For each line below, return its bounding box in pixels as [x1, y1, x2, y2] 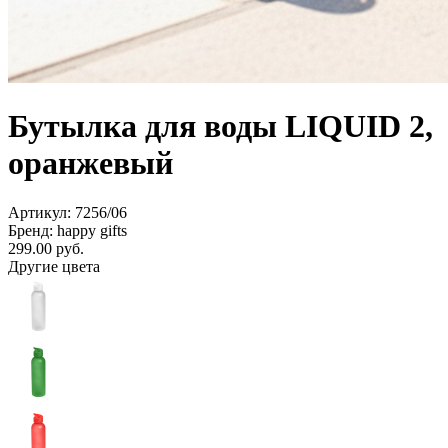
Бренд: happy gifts [8, 221, 127, 239]
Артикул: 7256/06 [8, 203, 127, 221]
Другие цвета [8, 257, 100, 275]
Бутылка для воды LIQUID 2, [8, 108, 433, 145]
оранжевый [8, 145, 173, 182]
